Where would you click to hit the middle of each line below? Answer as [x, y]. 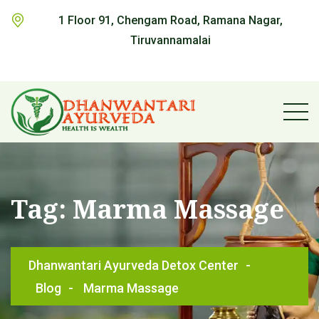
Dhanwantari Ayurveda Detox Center [134, 265]
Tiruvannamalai [170, 40]
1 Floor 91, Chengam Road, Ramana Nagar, [170, 20]
